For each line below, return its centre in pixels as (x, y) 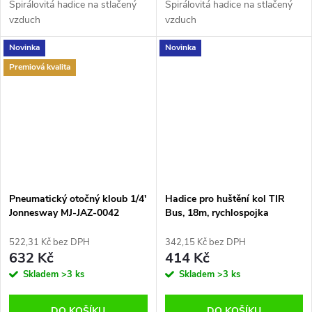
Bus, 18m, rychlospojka (217, 212)
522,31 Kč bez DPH (49, 242)
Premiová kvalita (40, 67)
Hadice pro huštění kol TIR (225, 198)
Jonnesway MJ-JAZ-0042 (64, 212)
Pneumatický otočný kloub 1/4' (78, 198)
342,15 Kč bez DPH (205, 242)
